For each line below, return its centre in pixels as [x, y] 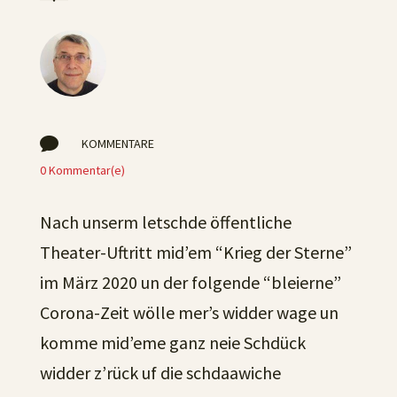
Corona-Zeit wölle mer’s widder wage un [189, 312]
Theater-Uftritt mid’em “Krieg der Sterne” [195, 252]
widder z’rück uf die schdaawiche [160, 373]
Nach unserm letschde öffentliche [165, 222]
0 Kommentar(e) [82, 170]
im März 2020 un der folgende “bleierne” [190, 282]
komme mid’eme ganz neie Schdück [172, 343]
